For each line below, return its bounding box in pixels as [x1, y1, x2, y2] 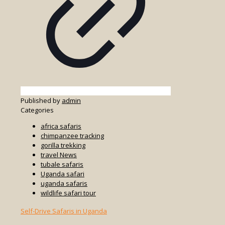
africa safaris [41, 122, 81, 131]
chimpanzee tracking [41, 131, 104, 140]
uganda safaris [41, 179, 87, 188]
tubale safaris [41, 160, 83, 169]
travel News [41, 150, 77, 159]
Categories [21, 105, 54, 115]
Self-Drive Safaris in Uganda [21, 206, 107, 216]
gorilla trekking [41, 141, 85, 150]
